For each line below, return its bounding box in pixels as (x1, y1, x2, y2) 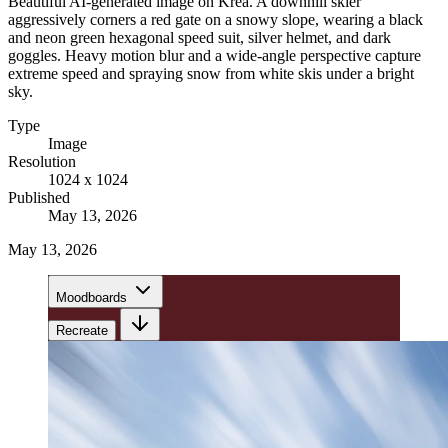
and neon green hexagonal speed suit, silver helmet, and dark (8, 28, 391, 46)
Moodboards (56, 289, 127, 305)
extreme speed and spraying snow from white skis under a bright (8, 64, 414, 82)
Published (8, 188, 70, 206)
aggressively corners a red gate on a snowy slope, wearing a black (8, 10, 423, 28)
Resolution (8, 152, 76, 170)
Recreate (56, 322, 108, 338)
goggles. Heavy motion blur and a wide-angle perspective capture (8, 46, 421, 64)
